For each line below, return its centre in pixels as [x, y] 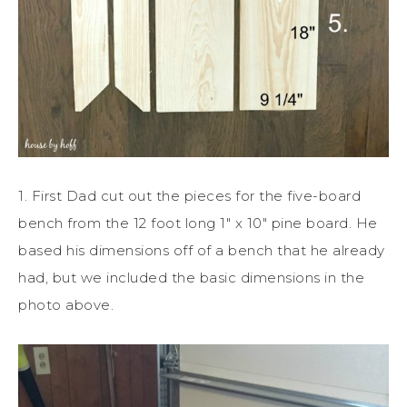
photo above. [66, 304]
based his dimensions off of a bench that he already [202, 250]
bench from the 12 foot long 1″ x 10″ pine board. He [198, 223]
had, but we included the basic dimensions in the [191, 277]
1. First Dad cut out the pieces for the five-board [189, 195]
